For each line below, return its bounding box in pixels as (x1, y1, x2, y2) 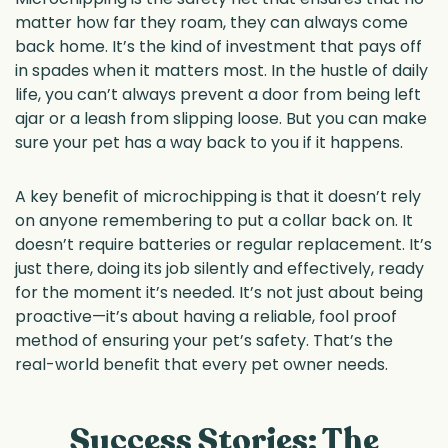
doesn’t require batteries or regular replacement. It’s (15, 233, 432, 257)
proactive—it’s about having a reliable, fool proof (15, 305, 397, 329)
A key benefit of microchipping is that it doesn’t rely (15, 185, 421, 209)
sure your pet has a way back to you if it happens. (15, 131, 403, 155)
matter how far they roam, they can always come (15, 11, 408, 35)
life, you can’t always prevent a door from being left (15, 83, 421, 107)
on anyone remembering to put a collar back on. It (15, 209, 413, 233)
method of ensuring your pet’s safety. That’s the (15, 329, 393, 353)
